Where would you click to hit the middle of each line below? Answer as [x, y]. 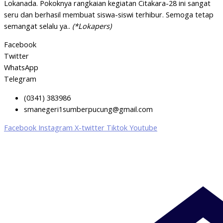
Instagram [56, 128]
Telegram [20, 79]
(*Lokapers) [92, 26]
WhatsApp [21, 67]
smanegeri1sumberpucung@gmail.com [88, 109]
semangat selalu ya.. [38, 26]
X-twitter [90, 128]
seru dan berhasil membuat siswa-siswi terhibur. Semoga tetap [109, 14]
